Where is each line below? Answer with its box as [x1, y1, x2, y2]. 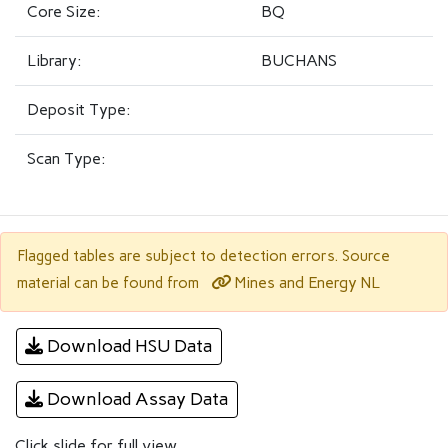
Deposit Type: [27, 100, 131, 119]
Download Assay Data [43, 388, 229, 410]
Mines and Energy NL [231, 273, 380, 292]
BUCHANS [261, 51, 337, 70]
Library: [27, 51, 82, 70]
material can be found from [17, 274, 203, 292]
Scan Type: [27, 149, 106, 168]
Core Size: [27, 2, 101, 21]
